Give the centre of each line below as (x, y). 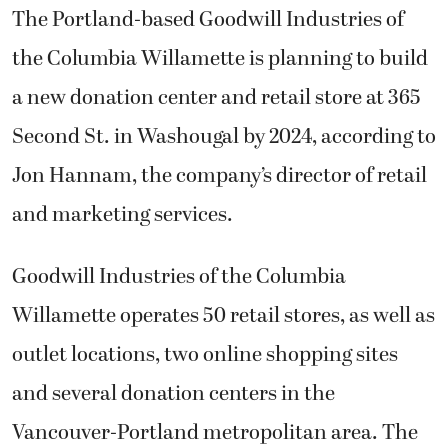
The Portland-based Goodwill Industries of (208, 20)
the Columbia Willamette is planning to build (220, 59)
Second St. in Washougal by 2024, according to (224, 137)
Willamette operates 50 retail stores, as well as (223, 315)
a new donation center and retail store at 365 (216, 98)
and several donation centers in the (173, 393)
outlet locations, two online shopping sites (205, 354)
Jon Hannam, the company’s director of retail (219, 176)
